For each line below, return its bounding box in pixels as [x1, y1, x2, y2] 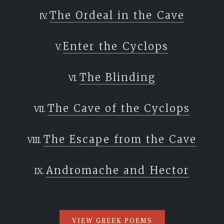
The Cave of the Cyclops [47, 102, 190, 114]
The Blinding [79, 71, 155, 83]
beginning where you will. [22, 1, 124, 11]
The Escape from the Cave [43, 133, 197, 145]
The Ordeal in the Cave [49, 9, 184, 21]
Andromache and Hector [46, 164, 189, 176]
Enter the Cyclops [63, 40, 168, 52]
